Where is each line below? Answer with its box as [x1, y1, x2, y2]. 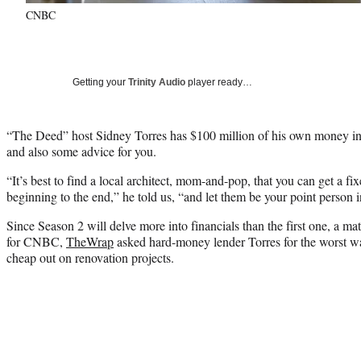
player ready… [185, 76, 252, 88]
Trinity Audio [128, 76, 185, 88]
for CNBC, [6, 232, 66, 250]
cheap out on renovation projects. [6, 248, 174, 266]
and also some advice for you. [6, 142, 156, 160]
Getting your [73, 76, 128, 88]
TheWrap [66, 232, 114, 250]
